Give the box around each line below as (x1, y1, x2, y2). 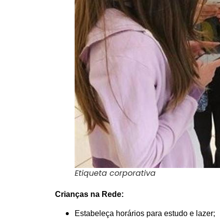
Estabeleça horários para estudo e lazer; (75, 209, 215, 218)
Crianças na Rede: (55, 190, 124, 199)
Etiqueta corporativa (75, 167, 156, 179)
